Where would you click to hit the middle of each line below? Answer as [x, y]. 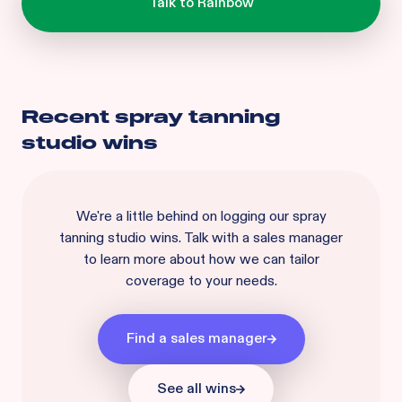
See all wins [197, 389]
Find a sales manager [197, 339]
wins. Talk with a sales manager [246, 238]
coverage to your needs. [201, 281]
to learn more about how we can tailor [201, 260]
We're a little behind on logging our [184, 217]
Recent [68, 117]
